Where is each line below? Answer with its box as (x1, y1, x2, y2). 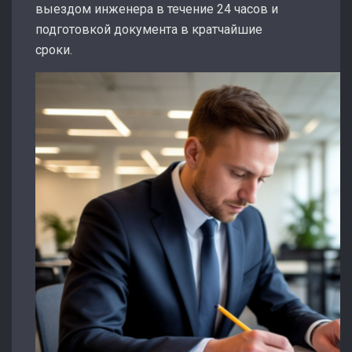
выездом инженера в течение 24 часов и (35, 2, 278, 16)
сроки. (35, 42, 72, 57)
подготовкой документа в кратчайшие (35, 22, 262, 37)
